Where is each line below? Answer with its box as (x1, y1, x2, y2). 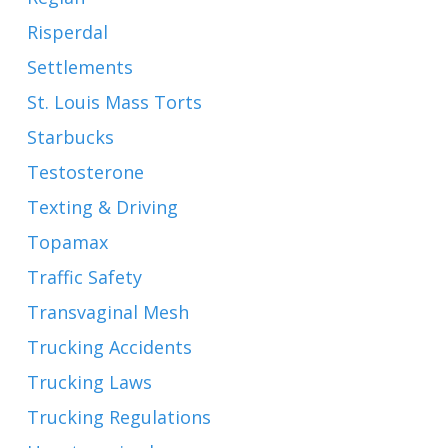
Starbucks (26, 125, 114, 149)
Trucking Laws (26, 370, 152, 394)
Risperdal (26, 20, 108, 44)
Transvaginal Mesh (26, 300, 189, 324)
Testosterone (26, 160, 144, 184)
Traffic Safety (26, 265, 142, 289)
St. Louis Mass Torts (26, 90, 202, 114)
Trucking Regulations (26, 405, 211, 429)
